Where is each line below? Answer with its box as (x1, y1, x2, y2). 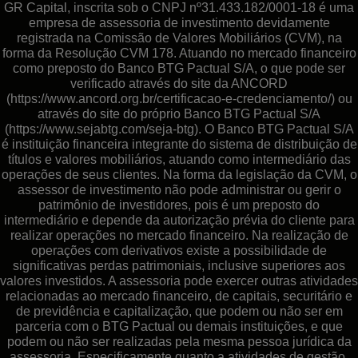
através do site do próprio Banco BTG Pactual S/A (38, 106, 320, 121)
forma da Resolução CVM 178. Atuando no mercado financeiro (2, 46, 356, 60)
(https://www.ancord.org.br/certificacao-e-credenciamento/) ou (6, 91, 352, 105)
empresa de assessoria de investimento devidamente (28, 15, 330, 30)
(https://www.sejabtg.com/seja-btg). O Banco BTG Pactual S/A (4, 121, 354, 136)
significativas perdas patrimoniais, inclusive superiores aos (13, 258, 345, 272)
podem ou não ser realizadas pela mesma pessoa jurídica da (6, 334, 352, 348)
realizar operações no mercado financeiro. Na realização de (10, 228, 348, 242)
